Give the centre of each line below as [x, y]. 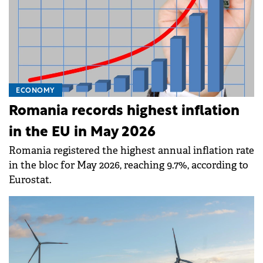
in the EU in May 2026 [82, 132]
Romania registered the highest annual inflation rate [131, 150]
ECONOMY [36, 91]
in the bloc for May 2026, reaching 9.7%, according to [129, 165]
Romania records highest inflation [124, 111]
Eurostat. [30, 180]
